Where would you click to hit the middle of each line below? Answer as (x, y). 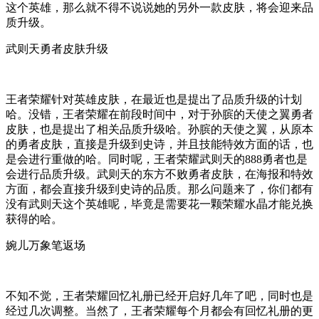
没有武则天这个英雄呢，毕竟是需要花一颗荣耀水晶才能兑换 (159, 204)
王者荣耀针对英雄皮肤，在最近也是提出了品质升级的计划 (154, 99)
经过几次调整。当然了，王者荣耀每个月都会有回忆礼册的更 (159, 310)
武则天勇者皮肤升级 (57, 48)
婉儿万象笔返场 (46, 245)
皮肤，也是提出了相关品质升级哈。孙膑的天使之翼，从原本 (159, 129)
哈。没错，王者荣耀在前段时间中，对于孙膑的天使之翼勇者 (159, 114)
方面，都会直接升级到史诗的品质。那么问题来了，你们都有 (159, 189)
